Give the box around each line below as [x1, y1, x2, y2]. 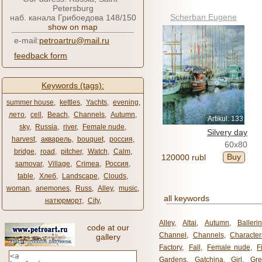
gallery [95, 232, 120, 242]
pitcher [60, 147, 82, 156]
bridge [13, 147, 35, 156]
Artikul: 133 [208, 115, 243, 123]
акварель [40, 135, 71, 143]
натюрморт [44, 196, 82, 205]
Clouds [104, 172, 126, 180]
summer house [6, 98, 54, 106]
